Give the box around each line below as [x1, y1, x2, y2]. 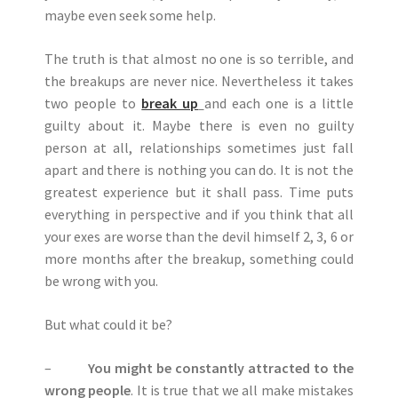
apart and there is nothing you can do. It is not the [44, 161, 354, 179]
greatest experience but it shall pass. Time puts [44, 183, 354, 201]
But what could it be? [44, 315, 172, 333]
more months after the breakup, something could [44, 250, 354, 267]
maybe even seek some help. [44, 6, 216, 24]
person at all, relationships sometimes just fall [44, 139, 354, 156]
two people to [44, 94, 142, 112]
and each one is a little [203, 94, 354, 112]
